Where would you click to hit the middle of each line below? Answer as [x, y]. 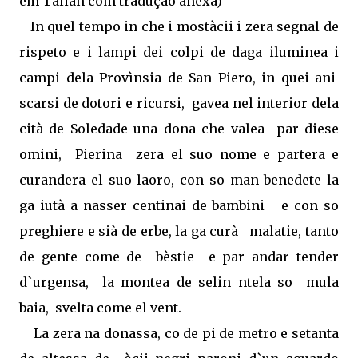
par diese [308, 128]
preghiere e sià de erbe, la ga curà [131, 231]
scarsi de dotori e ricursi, [102, 103]
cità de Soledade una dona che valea [145, 128]
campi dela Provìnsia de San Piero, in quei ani [177, 77]
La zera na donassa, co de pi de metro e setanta [187, 333]
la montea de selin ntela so [201, 282]
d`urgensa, [58, 282]
